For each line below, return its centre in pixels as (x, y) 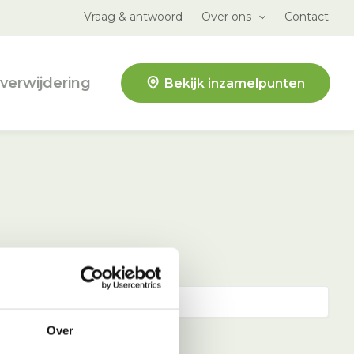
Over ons (226, 17)
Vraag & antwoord (133, 17)
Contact (306, 17)
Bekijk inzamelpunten (235, 83)
